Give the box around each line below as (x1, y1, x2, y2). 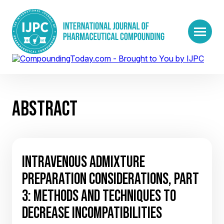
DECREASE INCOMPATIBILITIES (22, 203, 162, 221)
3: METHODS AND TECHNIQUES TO (22, 186, 176, 204)
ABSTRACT (12, 96, 77, 120)
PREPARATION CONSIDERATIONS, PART (22, 169, 199, 187)
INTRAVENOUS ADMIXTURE (22, 152, 145, 170)
